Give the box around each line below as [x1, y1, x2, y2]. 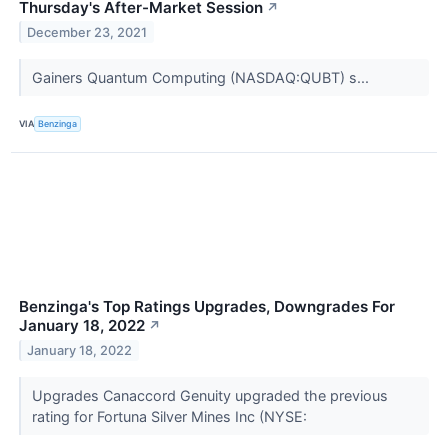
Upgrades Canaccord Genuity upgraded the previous [31, 386, 388, 404]
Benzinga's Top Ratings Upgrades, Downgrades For [19, 296, 395, 316]
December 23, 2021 [27, 24, 148, 40]
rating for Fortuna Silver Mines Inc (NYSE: [31, 407, 311, 425]
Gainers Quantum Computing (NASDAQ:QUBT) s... [31, 68, 373, 86]
